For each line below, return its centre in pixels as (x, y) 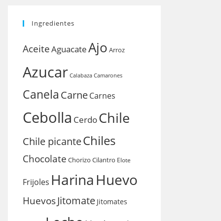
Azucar (45, 72)
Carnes (102, 96)
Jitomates (112, 202)
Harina (73, 180)
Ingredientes (53, 23)
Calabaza (81, 75)
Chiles (99, 140)
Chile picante (52, 141)
